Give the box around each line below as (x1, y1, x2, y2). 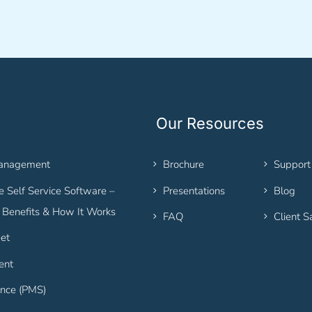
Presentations (163, 183, 225, 198)
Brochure (163, 157, 204, 172)
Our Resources (156, 114, 264, 133)
